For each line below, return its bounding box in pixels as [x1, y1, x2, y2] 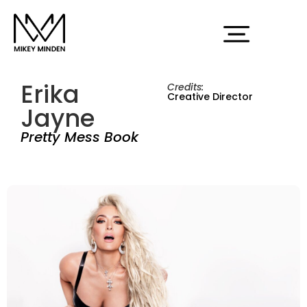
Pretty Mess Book [21, 127, 138, 147]
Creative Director [167, 90, 253, 103]
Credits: [167, 80, 204, 94]
